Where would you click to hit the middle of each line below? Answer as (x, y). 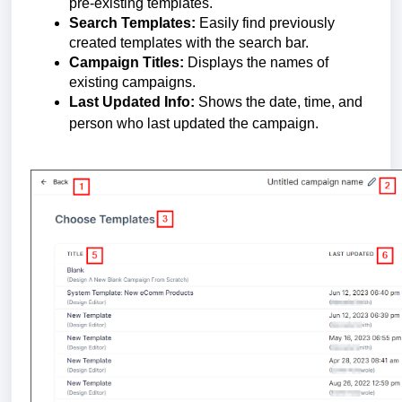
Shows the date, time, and (279, 101)
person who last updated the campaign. (194, 123)
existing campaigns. (132, 82)
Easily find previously (265, 22)
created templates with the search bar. (189, 42)
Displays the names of (256, 62)
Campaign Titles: (127, 62)
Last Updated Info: (132, 101)
